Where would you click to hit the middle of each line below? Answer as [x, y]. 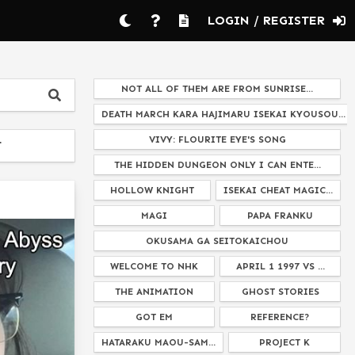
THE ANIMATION [154, 292]
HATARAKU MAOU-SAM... [158, 342]
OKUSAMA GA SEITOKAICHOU [217, 241]
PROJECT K [284, 342]
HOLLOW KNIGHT [152, 190]
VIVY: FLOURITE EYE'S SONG [217, 139]
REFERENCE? [280, 317]
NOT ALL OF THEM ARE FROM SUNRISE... [217, 89]
